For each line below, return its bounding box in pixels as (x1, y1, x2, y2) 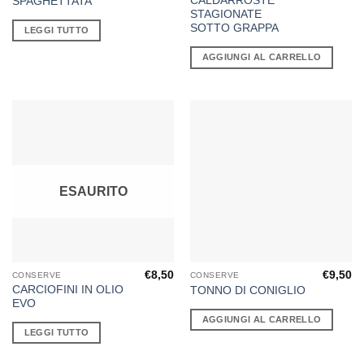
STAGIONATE (189, 8, 262, 21)
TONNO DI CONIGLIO (189, 284, 305, 297)
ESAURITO (58, 184, 128, 199)
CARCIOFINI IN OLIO (11, 283, 123, 296)
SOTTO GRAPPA (189, 22, 279, 35)
